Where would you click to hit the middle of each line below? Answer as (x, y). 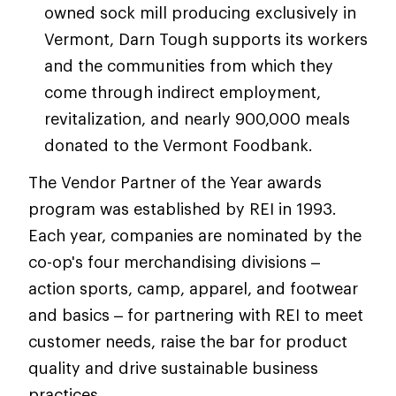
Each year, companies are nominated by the (195, 235)
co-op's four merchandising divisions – (174, 262)
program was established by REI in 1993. (183, 209)
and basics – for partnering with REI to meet (196, 315)
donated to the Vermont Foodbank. (179, 145)
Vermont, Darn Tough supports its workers (206, 39)
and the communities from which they (189, 65)
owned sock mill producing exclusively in (200, 12)
